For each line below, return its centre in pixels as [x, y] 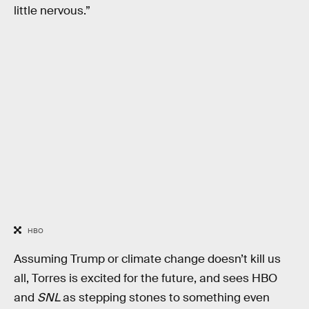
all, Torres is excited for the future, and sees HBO [146, 279]
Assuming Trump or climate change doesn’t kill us [147, 259]
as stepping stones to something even [165, 298]
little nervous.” [52, 11]
